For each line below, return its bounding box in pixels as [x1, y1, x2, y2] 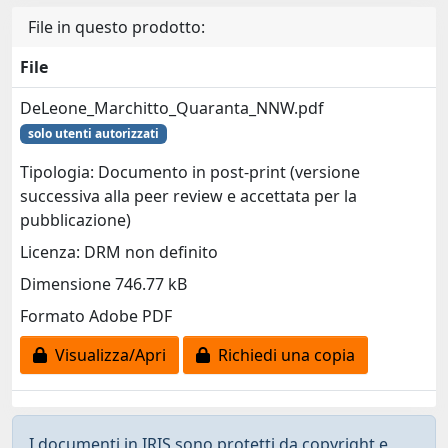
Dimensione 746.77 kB [20, 273, 187, 296]
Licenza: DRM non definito [20, 241, 218, 264]
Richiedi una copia [210, 344, 355, 367]
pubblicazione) [20, 209, 131, 232]
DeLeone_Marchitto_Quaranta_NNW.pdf [20, 97, 324, 119]
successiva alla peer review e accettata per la [20, 185, 357, 208]
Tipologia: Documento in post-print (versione [20, 161, 360, 184]
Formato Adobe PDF [20, 305, 172, 328]
